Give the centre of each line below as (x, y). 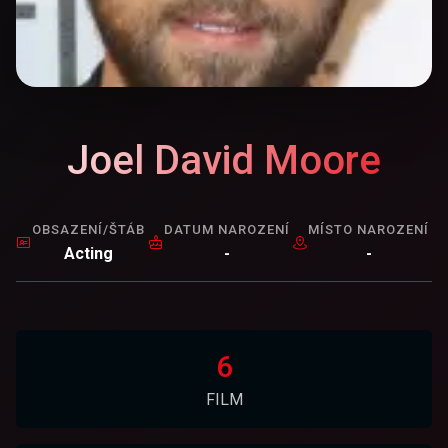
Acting (88, 253)
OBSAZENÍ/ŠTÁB (88, 229)
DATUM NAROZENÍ (226, 229)
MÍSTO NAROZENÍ (369, 229)
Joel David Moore (224, 160)
